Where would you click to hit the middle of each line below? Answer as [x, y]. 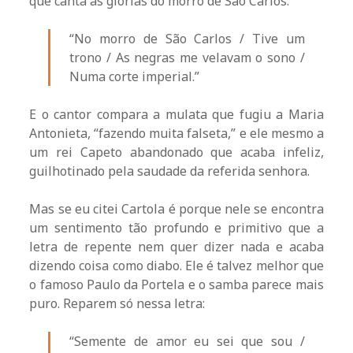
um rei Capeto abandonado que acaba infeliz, [176, 152]
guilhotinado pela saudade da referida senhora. [170, 171]
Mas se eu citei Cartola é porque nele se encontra [176, 209]
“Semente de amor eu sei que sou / [187, 342]
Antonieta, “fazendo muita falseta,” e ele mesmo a [176, 134]
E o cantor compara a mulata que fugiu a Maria [176, 115]
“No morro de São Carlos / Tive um [187, 39]
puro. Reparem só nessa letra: [117, 304]
